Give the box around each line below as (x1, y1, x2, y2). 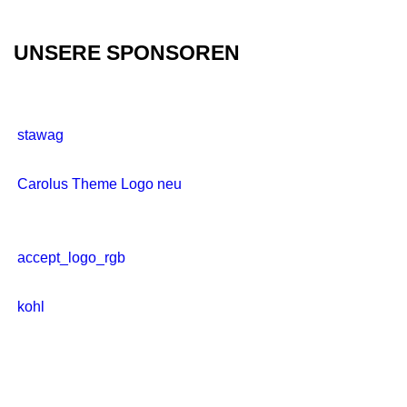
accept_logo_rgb (16, 250, 125, 265)
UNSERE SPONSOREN (13, 41, 240, 65)
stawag (16, 127, 64, 143)
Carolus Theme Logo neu (16, 176, 182, 192)
